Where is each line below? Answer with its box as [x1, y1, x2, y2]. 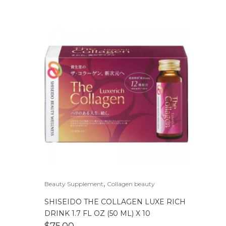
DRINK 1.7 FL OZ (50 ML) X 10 [44, 209, 150, 218]
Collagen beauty [107, 180, 155, 188]
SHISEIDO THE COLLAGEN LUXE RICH [44, 197, 186, 206]
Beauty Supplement [44, 180, 103, 188]
